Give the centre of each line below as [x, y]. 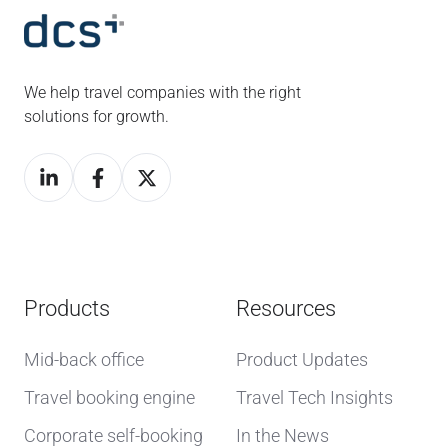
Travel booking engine [109, 398]
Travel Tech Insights [314, 398]
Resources [286, 309]
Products [67, 309]
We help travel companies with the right [162, 92]
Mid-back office [84, 360]
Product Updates [302, 360]
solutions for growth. [96, 116]
